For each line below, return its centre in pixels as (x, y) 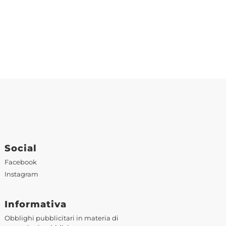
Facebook (21, 162)
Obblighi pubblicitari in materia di (62, 218)
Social (21, 148)
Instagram (21, 175)
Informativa (36, 204)
